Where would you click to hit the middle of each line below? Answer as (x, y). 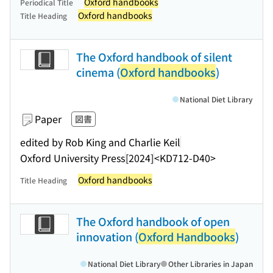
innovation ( (107, 236)
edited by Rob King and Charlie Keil (100, 142)
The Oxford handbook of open (153, 221)
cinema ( (98, 72)
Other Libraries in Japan (211, 264)
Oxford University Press (73, 158)
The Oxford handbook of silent (154, 57)
